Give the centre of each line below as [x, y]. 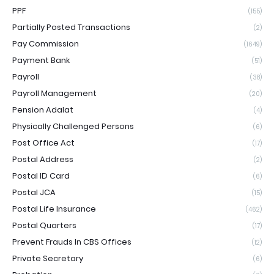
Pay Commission [46, 43]
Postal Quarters [44, 225]
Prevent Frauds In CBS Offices [72, 242]
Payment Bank [41, 60]
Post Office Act [43, 143]
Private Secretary [48, 258]
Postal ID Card [41, 176]
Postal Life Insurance [54, 209]
